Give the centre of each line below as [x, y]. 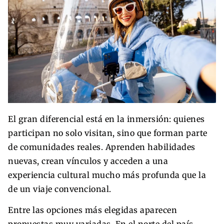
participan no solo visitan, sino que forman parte [108, 133]
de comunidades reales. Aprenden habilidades [102, 147]
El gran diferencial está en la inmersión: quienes [106, 119]
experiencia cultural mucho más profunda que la [107, 175]
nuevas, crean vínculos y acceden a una [88, 161]
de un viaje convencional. [60, 189]
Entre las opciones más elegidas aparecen [92, 210]
